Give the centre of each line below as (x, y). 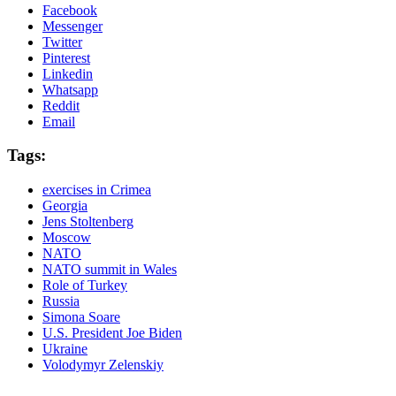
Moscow (67, 237)
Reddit (61, 105)
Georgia (65, 206)
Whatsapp (70, 89)
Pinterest (66, 57)
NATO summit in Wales (110, 269)
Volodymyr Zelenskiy (103, 365)
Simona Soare (81, 317)
